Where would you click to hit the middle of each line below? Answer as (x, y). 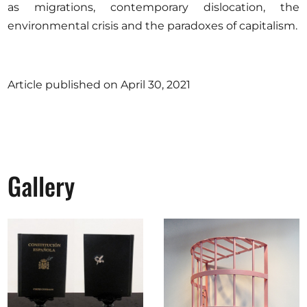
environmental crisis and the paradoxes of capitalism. (153, 26)
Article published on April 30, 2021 (99, 85)
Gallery (41, 186)
